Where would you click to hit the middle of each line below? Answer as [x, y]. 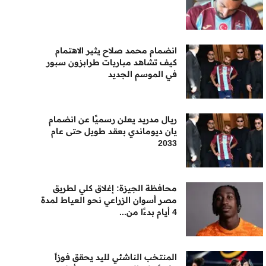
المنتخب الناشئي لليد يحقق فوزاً [116, 257]
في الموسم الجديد [143, 74]
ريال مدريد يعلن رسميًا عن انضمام [113, 119]
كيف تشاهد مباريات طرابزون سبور [112, 62]
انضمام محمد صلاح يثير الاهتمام [116, 50]
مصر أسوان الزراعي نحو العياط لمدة [109, 200]
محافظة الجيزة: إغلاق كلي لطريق [115, 188]
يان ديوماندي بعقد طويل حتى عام [114, 131]
